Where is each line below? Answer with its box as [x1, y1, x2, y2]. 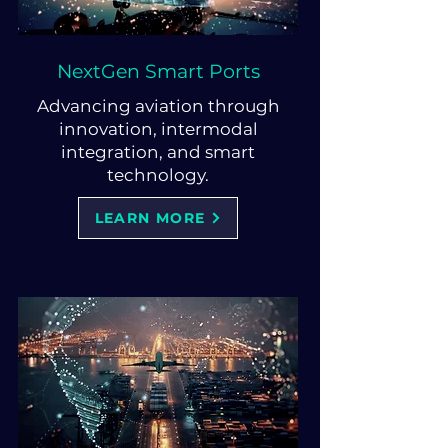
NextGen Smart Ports [56, 60, 260, 83]
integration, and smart [61, 142, 255, 162]
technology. [107, 165, 209, 185]
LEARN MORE [94, 209, 206, 227]
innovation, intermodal [58, 119, 258, 139]
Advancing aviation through [36, 96, 280, 116]
